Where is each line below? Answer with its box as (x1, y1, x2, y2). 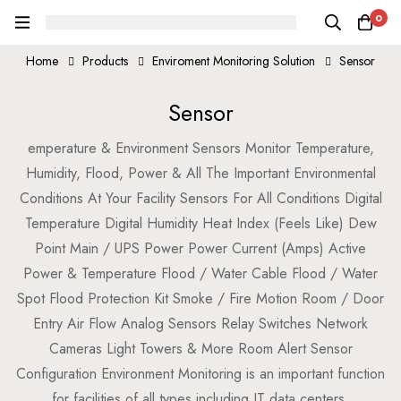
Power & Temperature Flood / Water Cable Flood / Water (23, 263, 378, 284)
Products (82, 52, 128, 70)
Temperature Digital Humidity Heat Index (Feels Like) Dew (24, 213, 377, 234)
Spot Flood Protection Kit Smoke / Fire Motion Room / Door (17, 288, 384, 309)
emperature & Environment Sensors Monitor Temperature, (27, 138, 374, 158)
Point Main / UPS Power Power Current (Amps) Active (35, 238, 366, 259)
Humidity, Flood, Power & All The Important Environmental (25, 163, 376, 183)
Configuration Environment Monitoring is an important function (16, 363, 385, 384)
